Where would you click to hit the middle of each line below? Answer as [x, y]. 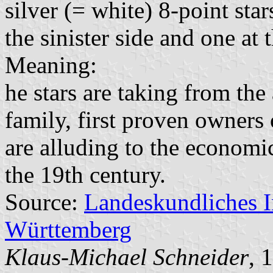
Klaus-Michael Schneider [127, 257]
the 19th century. [85, 174]
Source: [44, 202]
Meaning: [51, 65]
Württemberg [68, 229]
